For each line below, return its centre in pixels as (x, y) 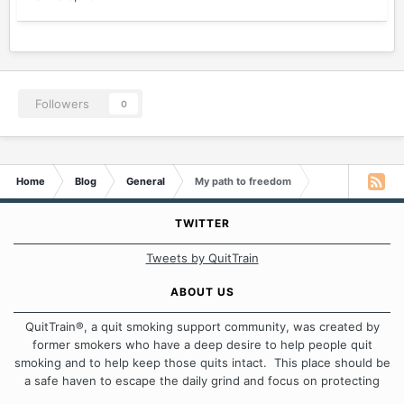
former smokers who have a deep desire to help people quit (202, 344)
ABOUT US (202, 292)
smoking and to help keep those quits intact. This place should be (202, 363)
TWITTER (202, 223)
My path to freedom (243, 181)
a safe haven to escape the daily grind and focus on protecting (202, 381)
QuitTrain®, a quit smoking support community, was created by (202, 326)
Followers (62, 104)
